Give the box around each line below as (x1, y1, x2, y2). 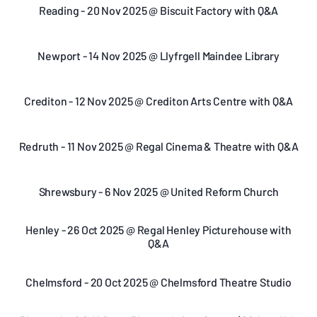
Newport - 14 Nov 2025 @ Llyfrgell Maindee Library (38, 48, 279, 62)
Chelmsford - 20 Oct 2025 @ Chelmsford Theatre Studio (25, 275, 292, 289)
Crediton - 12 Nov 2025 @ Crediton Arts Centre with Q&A (23, 93, 294, 108)
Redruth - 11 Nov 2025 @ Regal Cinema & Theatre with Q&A (18, 139, 299, 153)
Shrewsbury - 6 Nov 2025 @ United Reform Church (38, 184, 279, 198)
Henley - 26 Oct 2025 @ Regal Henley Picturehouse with (25, 223, 292, 236)
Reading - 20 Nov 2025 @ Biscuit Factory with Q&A (38, 3, 279, 17)
